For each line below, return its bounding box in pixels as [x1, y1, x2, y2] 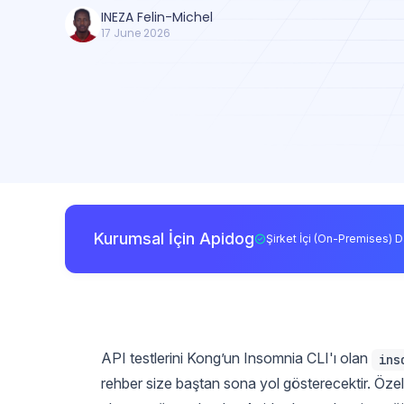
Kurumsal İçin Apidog [94, 228, 254, 248]
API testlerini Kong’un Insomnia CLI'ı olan [101, 348, 372, 367]
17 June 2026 [101, 25, 170, 41]
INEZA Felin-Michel [101, 8, 213, 26]
